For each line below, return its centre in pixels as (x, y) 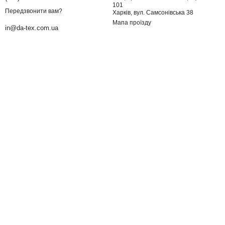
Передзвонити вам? (34, 11)
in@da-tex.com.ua (32, 28)
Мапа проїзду (132, 23)
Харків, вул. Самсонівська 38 (153, 13)
